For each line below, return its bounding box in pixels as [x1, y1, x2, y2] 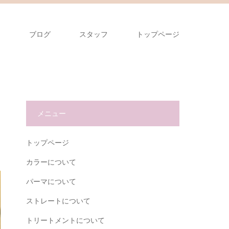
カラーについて [26, 158, 76, 166]
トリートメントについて [26, 216, 105, 224]
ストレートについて [26, 197, 90, 205]
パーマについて [26, 177, 76, 186]
